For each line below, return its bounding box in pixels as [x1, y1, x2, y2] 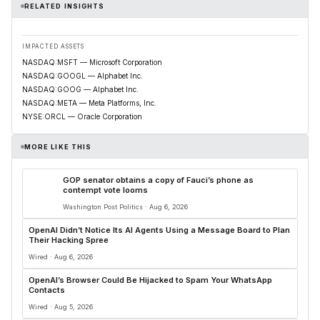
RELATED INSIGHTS [24, 1, 105, 10]
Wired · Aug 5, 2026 [29, 303, 93, 311]
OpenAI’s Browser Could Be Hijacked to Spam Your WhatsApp [29, 275, 272, 285]
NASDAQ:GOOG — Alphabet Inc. [22, 85, 139, 94]
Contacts [29, 285, 65, 295]
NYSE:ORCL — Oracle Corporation [22, 112, 142, 121]
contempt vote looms [63, 185, 148, 195]
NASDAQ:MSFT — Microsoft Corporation [22, 58, 162, 66]
